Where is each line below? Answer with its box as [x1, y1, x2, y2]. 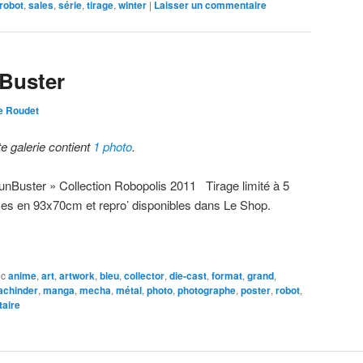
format [211, 267, 242, 283]
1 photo [93, 137, 133, 155]
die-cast [169, 267, 207, 283]
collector [124, 267, 164, 283]
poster [241, 282, 271, 297]
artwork [59, 267, 95, 283]
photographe [177, 282, 236, 297]
